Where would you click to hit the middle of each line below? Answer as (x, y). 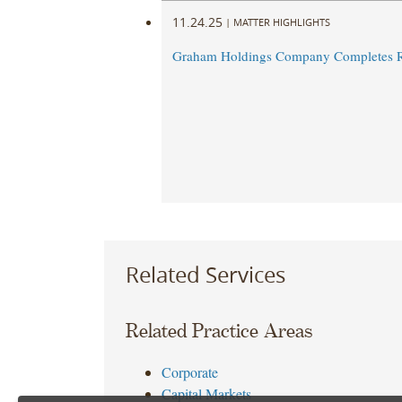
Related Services (205, 274)
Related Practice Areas (218, 332)
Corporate (189, 372)
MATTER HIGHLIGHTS (281, 22)
